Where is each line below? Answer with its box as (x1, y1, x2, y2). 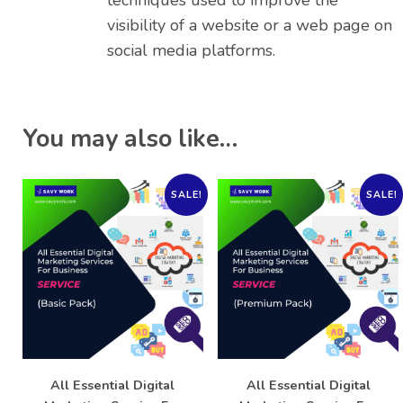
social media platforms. (107, 40, 275, 62)
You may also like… (22, 122, 237, 157)
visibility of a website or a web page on (107, 14, 392, 37)
